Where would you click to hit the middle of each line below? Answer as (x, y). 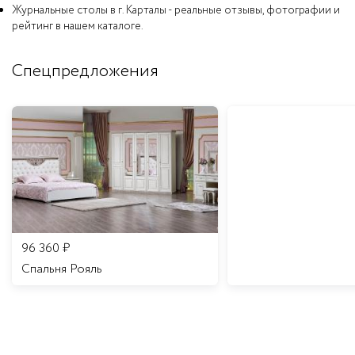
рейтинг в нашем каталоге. (78, 27)
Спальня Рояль (62, 269)
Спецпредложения (85, 72)
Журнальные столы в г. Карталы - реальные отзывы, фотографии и (176, 11)
